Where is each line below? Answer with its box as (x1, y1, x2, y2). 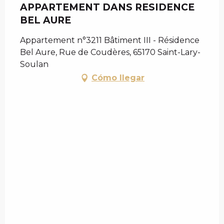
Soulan (20, 59, 48, 69)
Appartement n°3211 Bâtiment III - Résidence (20, 35, 199, 45)
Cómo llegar (91, 72, 144, 82)
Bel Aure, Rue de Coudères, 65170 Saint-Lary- (20, 47, 200, 57)
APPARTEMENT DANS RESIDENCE (20, 1, 194, 13)
